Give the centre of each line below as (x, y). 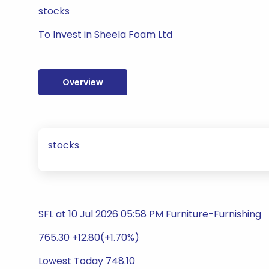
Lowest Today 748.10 (87, 261)
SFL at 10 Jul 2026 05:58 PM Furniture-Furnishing (150, 214)
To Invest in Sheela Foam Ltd (105, 35)
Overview (83, 82)
